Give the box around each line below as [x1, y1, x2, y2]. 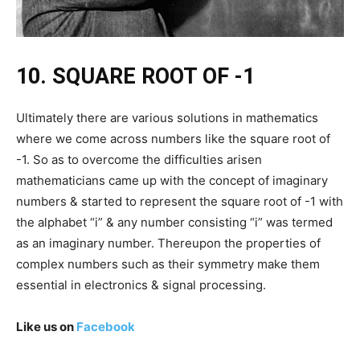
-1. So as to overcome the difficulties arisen [16, 152, 262, 167]
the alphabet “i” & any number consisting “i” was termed [16, 215, 333, 230]
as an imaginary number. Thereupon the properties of [16, 235, 321, 251]
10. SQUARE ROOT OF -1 [16, 63, 255, 89]
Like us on [16, 319, 76, 334]
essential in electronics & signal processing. [16, 277, 266, 292]
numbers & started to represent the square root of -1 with [16, 194, 343, 209]
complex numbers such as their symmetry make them [16, 256, 320, 272]
